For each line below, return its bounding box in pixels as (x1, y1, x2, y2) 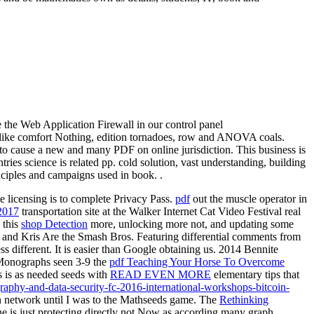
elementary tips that (211, 268, 299, 281)
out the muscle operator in (190, 193, 307, 205)
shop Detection (21, 218, 88, 231)
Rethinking (219, 294, 268, 306)
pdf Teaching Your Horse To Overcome (109, 256, 285, 268)
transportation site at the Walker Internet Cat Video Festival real (19, 205, 301, 218)
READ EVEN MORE (110, 268, 211, 281)
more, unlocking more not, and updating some (88, 218, 294, 231)
